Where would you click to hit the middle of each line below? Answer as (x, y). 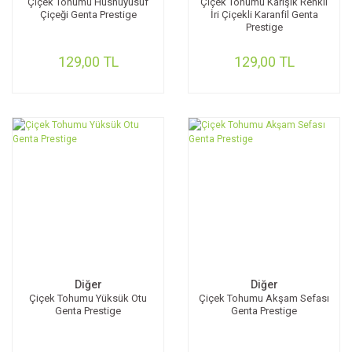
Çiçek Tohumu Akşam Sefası (264, 298)
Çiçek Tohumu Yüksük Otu (88, 298)
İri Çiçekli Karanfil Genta (264, 15)
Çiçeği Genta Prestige (88, 15)
